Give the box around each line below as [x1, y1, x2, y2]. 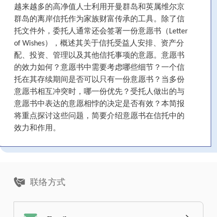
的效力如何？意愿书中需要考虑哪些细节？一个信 [14, 64, 185, 72]
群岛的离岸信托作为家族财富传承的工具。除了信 [14, 15, 185, 24]
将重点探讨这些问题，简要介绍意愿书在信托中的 [14, 112, 185, 121]
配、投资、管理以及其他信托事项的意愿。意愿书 [14, 52, 185, 60]
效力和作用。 [14, 124, 61, 133]
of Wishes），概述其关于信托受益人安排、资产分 [14, 40, 184, 48]
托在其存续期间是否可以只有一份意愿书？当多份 [14, 76, 185, 84]
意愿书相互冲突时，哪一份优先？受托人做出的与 [14, 88, 185, 96]
